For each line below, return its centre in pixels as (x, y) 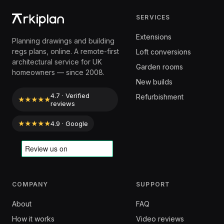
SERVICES (153, 17)
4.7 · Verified (70, 95)
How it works (33, 219)
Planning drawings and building (63, 41)
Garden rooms (159, 67)
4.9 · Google (69, 123)
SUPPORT (153, 184)
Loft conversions (163, 52)
